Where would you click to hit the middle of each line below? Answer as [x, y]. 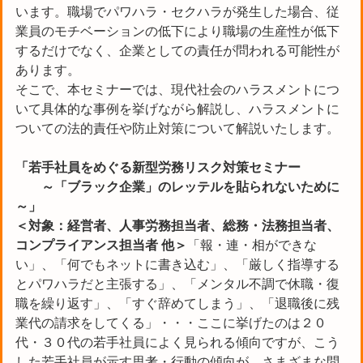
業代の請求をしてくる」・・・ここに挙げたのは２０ [171, 322]
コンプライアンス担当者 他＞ [101, 245]
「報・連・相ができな [252, 245]
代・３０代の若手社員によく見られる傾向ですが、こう [177, 342]
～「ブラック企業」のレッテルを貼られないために [177, 186]
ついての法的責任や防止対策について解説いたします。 [177, 128]
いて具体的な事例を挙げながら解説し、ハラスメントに [177, 109]
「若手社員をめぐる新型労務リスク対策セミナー [164, 167]
